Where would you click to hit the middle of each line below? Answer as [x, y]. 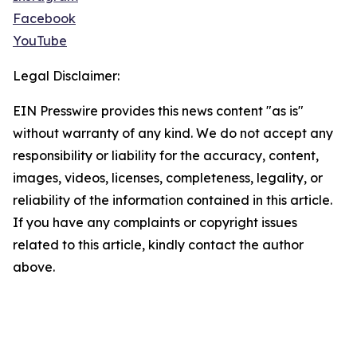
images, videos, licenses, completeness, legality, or [168, 178]
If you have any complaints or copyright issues [155, 223]
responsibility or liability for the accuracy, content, [166, 156]
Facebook [44, 19]
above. [34, 267]
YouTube [40, 41]
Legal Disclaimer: [66, 76]
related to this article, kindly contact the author [158, 245]
